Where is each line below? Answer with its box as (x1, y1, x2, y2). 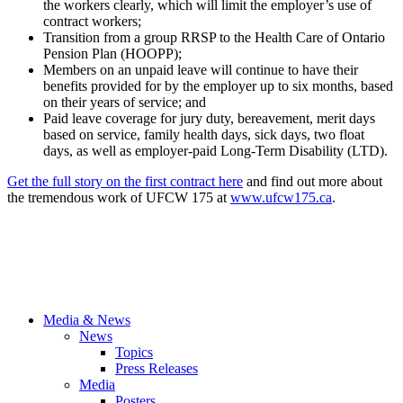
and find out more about (243, 174, 382, 190)
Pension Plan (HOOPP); (43, 46, 182, 62)
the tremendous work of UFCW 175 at (7, 190, 230, 206)
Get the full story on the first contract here (7, 174, 243, 190)
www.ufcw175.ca (230, 190, 332, 206)
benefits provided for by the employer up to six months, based (43, 78, 393, 94)
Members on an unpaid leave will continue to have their (43, 62, 358, 78)
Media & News (43, 312, 130, 328)
